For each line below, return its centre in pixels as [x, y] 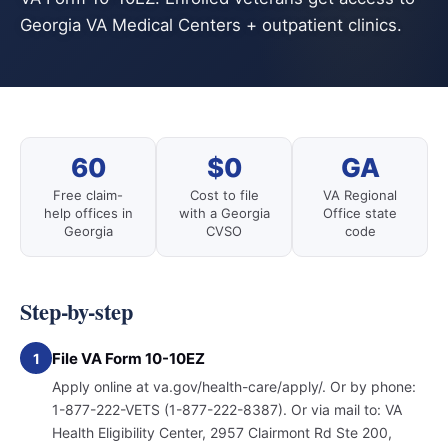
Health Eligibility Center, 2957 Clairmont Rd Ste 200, [222, 432]
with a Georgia [224, 213]
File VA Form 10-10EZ [128, 358]
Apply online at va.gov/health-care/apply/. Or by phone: [234, 386]
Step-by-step [76, 311]
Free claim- [88, 195]
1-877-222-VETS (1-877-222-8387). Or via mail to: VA [227, 409]
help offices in [88, 213]
